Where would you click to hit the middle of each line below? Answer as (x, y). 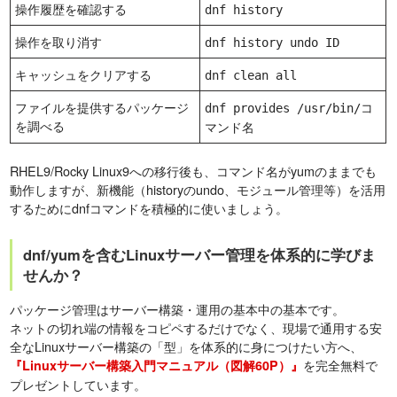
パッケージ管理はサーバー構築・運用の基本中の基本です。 (178, 309)
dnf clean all (251, 76)
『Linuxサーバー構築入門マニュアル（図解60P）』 (157, 366)
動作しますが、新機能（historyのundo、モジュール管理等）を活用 (198, 190)
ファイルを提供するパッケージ (102, 107)
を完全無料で (341, 365)
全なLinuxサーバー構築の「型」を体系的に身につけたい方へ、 (187, 346)
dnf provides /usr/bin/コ (289, 109)
